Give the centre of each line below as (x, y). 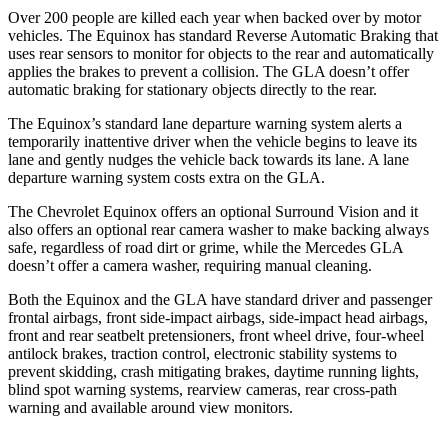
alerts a (378, 123)
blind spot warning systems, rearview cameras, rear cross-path (202, 389)
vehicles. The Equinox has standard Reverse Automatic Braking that (223, 35)
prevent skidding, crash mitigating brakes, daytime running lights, (213, 371)
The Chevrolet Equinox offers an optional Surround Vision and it (213, 211)
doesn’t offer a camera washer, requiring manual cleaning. (190, 265)
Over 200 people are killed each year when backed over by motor (214, 17)
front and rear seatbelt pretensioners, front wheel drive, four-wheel (216, 335)
